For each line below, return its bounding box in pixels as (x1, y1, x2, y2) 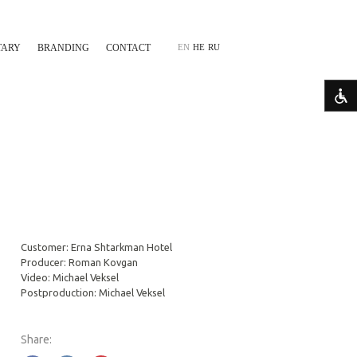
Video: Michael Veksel (21, 272, 119, 283)
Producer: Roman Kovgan (21, 257, 138, 268)
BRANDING (37, 42, 89, 53)
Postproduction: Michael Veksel (21, 287, 165, 298)
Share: (21, 333, 52, 346)
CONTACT (106, 42, 151, 53)
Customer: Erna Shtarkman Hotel (21, 241, 172, 253)
